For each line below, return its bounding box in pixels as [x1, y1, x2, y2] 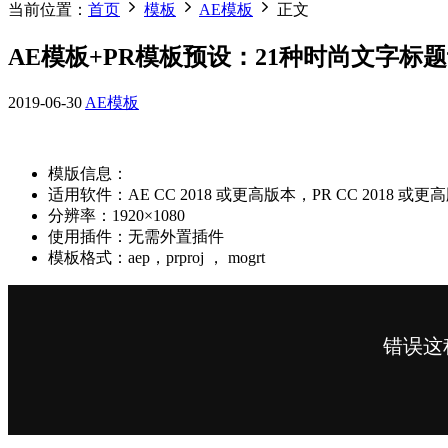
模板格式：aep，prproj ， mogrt [48, 248, 265, 266]
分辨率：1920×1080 [48, 206, 185, 224]
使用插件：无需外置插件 [48, 227, 224, 245]
